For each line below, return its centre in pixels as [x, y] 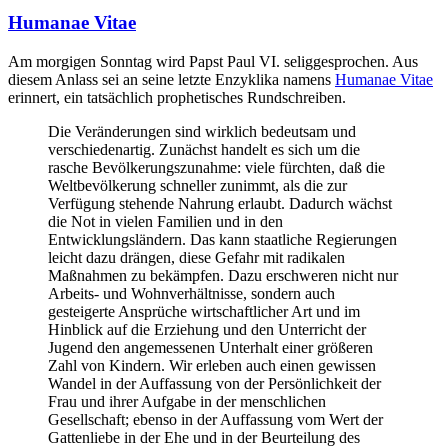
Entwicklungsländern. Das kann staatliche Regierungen [222, 240]
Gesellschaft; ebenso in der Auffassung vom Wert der [215, 420]
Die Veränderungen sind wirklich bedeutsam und [202, 132]
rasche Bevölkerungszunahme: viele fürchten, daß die [216, 168]
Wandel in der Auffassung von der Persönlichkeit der [214, 384]
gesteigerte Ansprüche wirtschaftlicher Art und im [204, 312]
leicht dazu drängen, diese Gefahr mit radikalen [196, 258]
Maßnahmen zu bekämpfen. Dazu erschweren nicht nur [223, 276]
